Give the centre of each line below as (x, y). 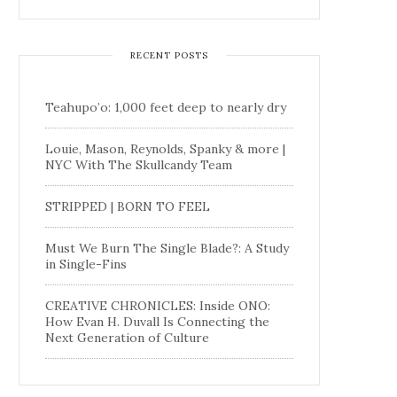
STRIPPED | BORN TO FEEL (128, 206)
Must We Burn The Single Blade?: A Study (167, 248)
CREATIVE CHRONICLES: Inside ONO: (158, 305)
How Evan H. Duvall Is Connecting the (157, 321)
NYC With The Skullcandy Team (139, 164)
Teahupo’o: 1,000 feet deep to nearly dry (166, 107)
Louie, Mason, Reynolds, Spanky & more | (165, 148)
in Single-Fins (86, 264)
